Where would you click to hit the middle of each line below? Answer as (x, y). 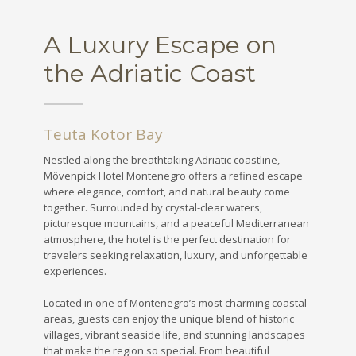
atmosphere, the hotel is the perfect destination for (167, 239)
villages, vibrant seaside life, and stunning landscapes (174, 334)
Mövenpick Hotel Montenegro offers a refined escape (173, 175)
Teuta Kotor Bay (103, 134)
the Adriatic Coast (150, 73)
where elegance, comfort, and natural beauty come (167, 191)
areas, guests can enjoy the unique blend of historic (169, 318)
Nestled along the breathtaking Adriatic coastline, (162, 159)
